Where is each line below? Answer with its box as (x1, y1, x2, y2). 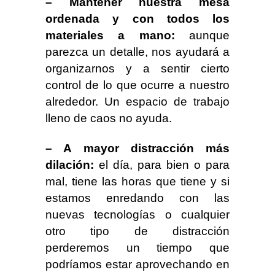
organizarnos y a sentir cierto (45, 62, 230, 75)
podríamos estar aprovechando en (45, 258, 230, 271)
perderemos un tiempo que (45, 241, 230, 254)
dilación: (45, 158, 94, 171)
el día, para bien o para (94, 158, 230, 171)
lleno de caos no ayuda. (45, 112, 172, 125)
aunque (174, 29, 230, 42)
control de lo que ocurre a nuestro (45, 79, 230, 91)
